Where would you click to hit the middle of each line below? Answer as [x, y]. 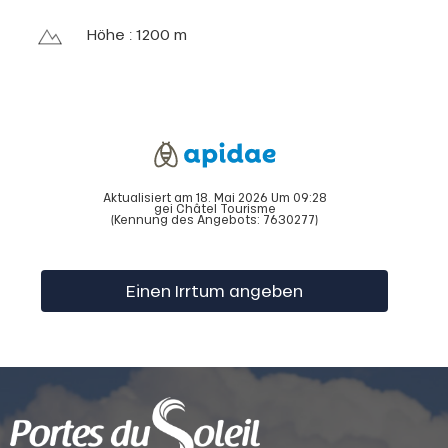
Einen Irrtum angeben [214, 290]
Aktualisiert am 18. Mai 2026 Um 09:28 [214, 197]
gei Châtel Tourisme [214, 208]
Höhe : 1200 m [136, 35]
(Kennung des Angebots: [187, 219]
